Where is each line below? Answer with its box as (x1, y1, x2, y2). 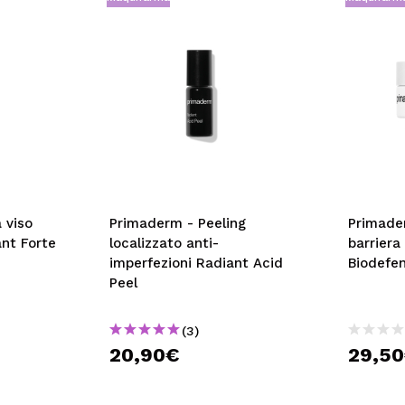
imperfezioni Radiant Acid (108, 255, 283, 271)
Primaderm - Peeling (108, 215, 246, 231)
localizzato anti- (108, 235, 219, 251)
